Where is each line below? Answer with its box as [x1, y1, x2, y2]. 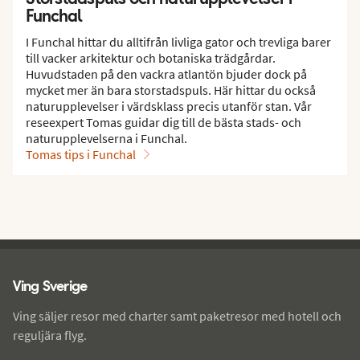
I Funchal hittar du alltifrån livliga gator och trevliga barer [26, 33, 331, 50]
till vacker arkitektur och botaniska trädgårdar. [26, 49, 276, 66]
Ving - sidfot [13, 248, 125, 272]
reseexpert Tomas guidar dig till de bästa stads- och [26, 113, 301, 130]
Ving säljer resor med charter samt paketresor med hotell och [13, 307, 342, 324]
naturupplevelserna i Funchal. [26, 129, 187, 146]
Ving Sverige [13, 276, 88, 295]
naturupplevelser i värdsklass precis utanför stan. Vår [26, 97, 312, 114]
